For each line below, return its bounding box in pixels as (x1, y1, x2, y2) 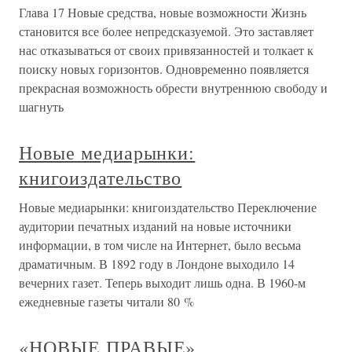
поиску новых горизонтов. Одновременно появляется (19, 60, 309, 78)
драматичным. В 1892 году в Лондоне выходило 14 (19, 255, 295, 273)
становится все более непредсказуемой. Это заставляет (19, 23, 313, 40)
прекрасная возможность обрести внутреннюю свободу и (19, 79, 328, 97)
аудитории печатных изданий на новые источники (19, 218, 291, 235)
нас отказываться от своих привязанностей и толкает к (19, 42, 313, 59)
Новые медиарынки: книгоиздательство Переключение (19, 199, 317, 216)
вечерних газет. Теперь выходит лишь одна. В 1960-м (19, 274, 306, 291)
